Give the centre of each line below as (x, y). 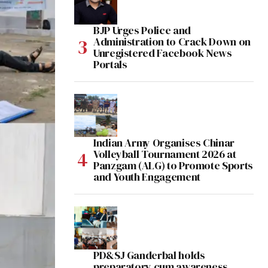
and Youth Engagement (147, 177)
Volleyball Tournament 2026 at (165, 154)
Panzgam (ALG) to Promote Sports (173, 166)
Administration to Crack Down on (172, 42)
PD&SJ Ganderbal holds (149, 255)
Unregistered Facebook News (163, 53)
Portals (110, 65)
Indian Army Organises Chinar (164, 143)
